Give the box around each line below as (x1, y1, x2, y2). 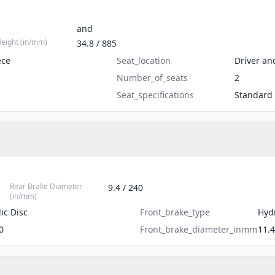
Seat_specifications (116, 89, 194, 101)
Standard (234, 89, 273, 101)
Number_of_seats (116, 72, 188, 83)
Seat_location (116, 55, 171, 66)
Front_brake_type (140, 206, 210, 218)
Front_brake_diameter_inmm (140, 223, 257, 235)
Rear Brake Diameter (10, 181, 82, 192)
